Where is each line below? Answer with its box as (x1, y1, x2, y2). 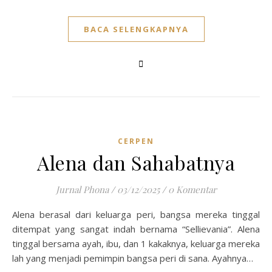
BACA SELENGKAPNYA (83, 24, 189, 35)
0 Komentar (168, 183, 217, 195)
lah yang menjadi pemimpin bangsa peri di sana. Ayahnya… (12, 252, 253, 264)
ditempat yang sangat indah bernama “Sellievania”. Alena (12, 223, 260, 235)
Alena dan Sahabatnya (37, 149, 235, 175)
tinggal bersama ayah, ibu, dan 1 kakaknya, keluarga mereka (12, 237, 260, 250)
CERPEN (118, 136, 154, 146)
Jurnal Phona (55, 183, 109, 195)
